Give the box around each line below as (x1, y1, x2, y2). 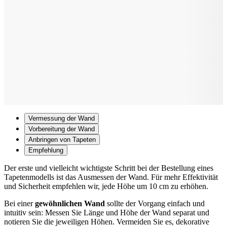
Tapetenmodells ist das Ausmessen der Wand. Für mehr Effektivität (4, 172, 218, 181)
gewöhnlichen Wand (35, 199, 105, 208)
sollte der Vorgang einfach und (105, 199, 205, 208)
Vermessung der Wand (28, 114, 95, 122)
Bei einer (4, 199, 35, 208)
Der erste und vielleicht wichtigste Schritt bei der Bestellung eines (4, 163, 213, 172)
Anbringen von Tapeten (28, 135, 96, 143)
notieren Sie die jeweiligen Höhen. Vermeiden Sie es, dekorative (4, 217, 209, 226)
